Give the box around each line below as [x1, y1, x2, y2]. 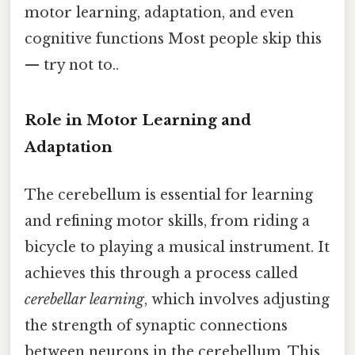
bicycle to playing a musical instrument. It [25, 238, 330, 256]
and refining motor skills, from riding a [25, 212, 310, 230]
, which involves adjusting [144, 290, 330, 308]
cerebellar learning [25, 290, 144, 308]
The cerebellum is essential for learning [25, 185, 313, 204]
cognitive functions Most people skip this [25, 29, 322, 48]
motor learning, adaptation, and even [25, 3, 294, 21]
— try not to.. [25, 55, 119, 74]
